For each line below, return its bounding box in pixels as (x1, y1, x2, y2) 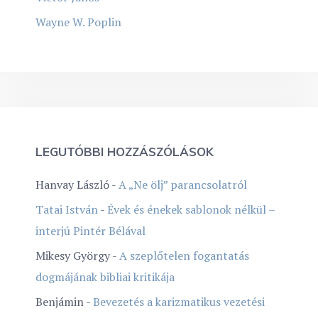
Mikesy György (35, 247, 110, 263)
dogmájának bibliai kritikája (35, 268, 175, 285)
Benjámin (35, 293, 84, 309)
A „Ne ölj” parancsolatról (119, 176, 247, 192)
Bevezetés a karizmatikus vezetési (93, 293, 265, 309)
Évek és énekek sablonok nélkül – (107, 201, 275, 217)
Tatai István (35, 201, 98, 217)
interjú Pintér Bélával (35, 222, 146, 238)
